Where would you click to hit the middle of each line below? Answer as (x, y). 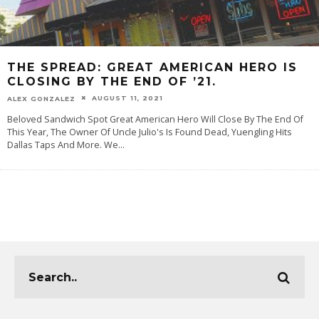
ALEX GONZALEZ (41, 98)
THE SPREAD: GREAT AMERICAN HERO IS (152, 67)
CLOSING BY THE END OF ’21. (112, 81)
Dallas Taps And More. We (63, 145)
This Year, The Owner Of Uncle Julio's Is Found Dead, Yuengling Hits (150, 132)
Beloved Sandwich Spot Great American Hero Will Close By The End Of (155, 120)
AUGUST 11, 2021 (127, 98)
